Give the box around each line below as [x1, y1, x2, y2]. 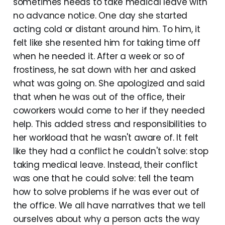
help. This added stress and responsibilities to [13, 118, 206, 130]
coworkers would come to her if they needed [13, 104, 205, 117]
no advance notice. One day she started [13, 9, 188, 22]
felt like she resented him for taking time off [13, 36, 200, 49]
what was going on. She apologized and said [13, 77, 205, 89]
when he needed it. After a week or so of [13, 50, 185, 62]
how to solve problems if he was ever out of [13, 185, 199, 198]
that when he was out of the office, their [13, 90, 185, 103]
